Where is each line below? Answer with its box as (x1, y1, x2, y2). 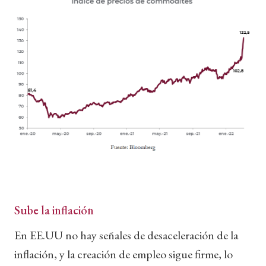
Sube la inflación (14, 202, 94, 218)
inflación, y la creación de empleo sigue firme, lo (14, 246, 233, 262)
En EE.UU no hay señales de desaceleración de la (14, 227, 238, 243)
